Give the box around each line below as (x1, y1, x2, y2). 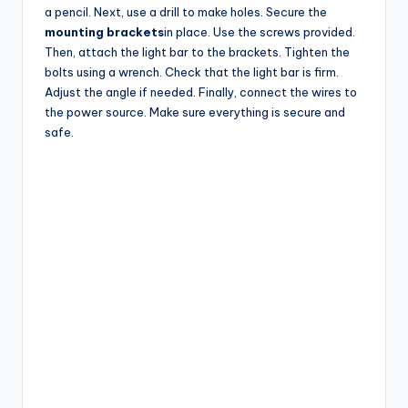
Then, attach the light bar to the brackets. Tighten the (45, 44, 350, 59)
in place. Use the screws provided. (164, 24, 355, 39)
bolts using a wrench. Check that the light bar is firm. (45, 64, 339, 79)
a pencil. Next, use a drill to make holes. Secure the (45, 4, 327, 19)
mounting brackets (45, 24, 164, 39)
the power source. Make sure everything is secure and (45, 104, 345, 119)
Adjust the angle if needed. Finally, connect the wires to (45, 84, 357, 99)
